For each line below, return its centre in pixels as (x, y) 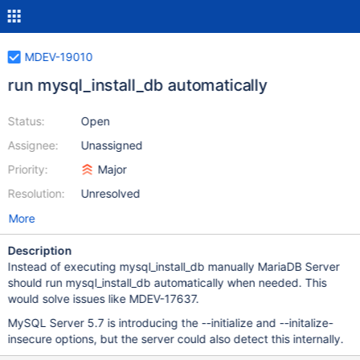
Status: (26, 121)
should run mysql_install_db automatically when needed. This (167, 282)
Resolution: (36, 193)
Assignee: (33, 145)
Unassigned (112, 145)
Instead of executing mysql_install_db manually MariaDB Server (174, 266)
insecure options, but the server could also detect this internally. (176, 339)
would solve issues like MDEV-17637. (103, 299)
